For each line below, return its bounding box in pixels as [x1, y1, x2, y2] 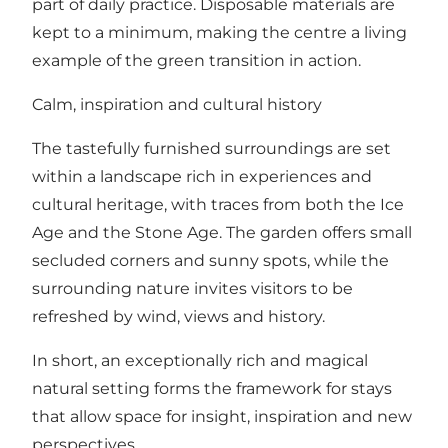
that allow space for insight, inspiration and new [32, 407, 412, 427]
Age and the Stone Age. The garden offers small [32, 223, 412, 243]
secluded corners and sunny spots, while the [32, 251, 389, 271]
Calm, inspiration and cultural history [32, 95, 322, 115]
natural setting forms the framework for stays [32, 379, 392, 399]
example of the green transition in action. [32, 51, 361, 71]
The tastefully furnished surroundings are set [32, 139, 391, 159]
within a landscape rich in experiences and [32, 167, 372, 187]
